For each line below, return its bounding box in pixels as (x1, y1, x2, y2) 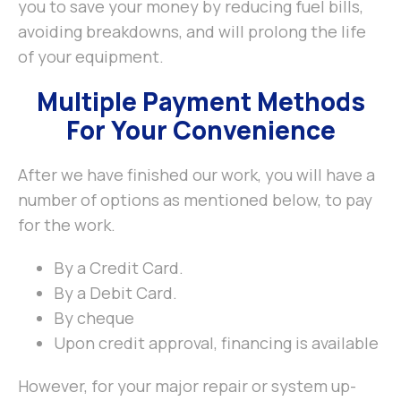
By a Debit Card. (54, 282, 177, 304)
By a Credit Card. (54, 257, 183, 279)
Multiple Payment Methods (36, 84, 365, 119)
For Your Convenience (65, 113, 336, 148)
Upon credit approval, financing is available (54, 332, 379, 354)
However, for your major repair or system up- (18, 375, 356, 397)
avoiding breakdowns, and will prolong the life (18, 21, 366, 43)
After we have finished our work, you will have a (18, 164, 375, 186)
